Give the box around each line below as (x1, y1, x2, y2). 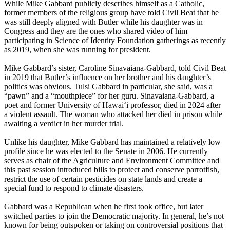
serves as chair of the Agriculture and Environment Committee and (4, 156, 219, 165)
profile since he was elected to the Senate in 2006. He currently (4, 147, 208, 156)
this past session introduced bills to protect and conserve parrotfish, (4, 165, 219, 175)
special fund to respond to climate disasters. (4, 184, 146, 193)
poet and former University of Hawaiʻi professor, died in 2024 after (4, 101, 221, 110)
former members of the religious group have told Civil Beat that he (4, 8, 219, 17)
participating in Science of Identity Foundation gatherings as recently (4, 36, 226, 45)
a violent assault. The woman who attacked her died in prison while (4, 110, 222, 119)
